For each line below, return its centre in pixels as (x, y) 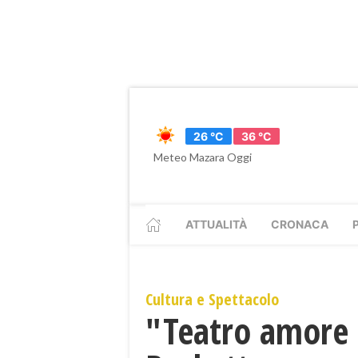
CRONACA (300, 224)
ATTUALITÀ (216, 224)
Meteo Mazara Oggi (203, 157)
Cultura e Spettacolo (212, 299)
